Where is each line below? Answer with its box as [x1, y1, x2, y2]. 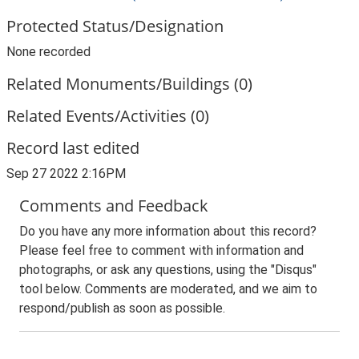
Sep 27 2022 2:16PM [6, 166, 126, 181]
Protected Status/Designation [6, 15, 224, 37]
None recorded [6, 44, 91, 59]
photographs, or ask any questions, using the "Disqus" [19, 262, 317, 277]
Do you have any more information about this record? [19, 224, 317, 239]
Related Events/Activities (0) [6, 105, 209, 127]
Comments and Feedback [19, 195, 208, 216]
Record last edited [6, 137, 139, 159]
